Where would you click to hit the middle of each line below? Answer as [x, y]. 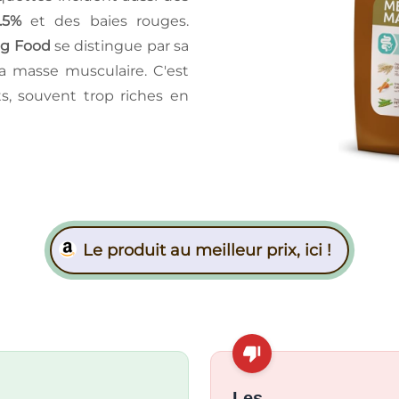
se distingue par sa [120, 45]
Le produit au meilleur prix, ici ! [207, 250]
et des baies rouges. [105, 20]
